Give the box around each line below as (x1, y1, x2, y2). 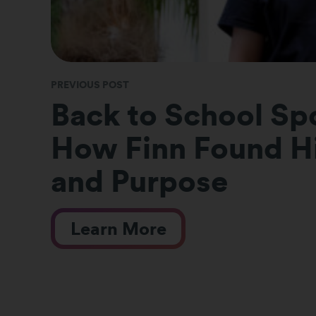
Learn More (70, 217, 166, 239)
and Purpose (50, 162, 229, 200)
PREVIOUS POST (50, 78, 129, 92)
